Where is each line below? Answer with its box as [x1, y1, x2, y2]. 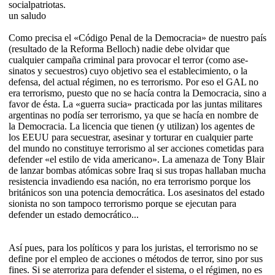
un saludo [9, 10, 46, 21]
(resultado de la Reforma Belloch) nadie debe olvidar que [9, 43, 230, 54]
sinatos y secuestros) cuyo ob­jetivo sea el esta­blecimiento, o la [9, 65, 247, 76]
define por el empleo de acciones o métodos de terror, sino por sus [9, 253, 263, 264]
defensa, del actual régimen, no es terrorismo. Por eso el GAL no [9, 76, 258, 87]
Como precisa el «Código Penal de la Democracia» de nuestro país [9, 32, 266, 43]
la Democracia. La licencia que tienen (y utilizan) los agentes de [9, 120, 255, 131]
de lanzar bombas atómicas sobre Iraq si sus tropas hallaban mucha [9, 165, 266, 176]
